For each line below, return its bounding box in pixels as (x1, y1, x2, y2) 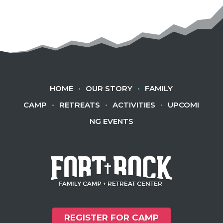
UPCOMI (168, 100, 200, 110)
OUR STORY (86, 83, 133, 93)
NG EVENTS (89, 116, 133, 126)
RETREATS (59, 100, 101, 110)
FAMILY (145, 83, 173, 93)
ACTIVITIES (112, 100, 156, 110)
